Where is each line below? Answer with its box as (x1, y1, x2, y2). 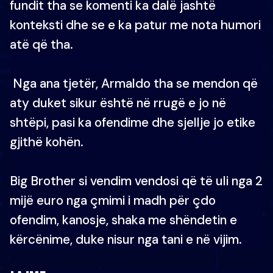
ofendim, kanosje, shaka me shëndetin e (10, 211, 237, 229)
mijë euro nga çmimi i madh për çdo (10, 192, 216, 209)
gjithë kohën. (10, 133, 83, 151)
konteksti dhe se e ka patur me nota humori (10, 16, 261, 34)
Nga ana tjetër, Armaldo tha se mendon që (10, 75, 258, 92)
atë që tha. (10, 36, 73, 53)
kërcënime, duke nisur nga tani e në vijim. (10, 231, 242, 248)
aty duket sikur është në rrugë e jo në (10, 94, 226, 112)
